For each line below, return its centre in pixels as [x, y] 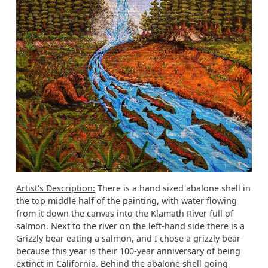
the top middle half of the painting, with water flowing [127, 201]
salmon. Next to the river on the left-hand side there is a [130, 226]
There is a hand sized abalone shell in [173, 188]
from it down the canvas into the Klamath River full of [125, 214]
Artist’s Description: [56, 188]
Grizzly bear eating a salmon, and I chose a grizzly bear [128, 239]
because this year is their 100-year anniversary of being [128, 251]
